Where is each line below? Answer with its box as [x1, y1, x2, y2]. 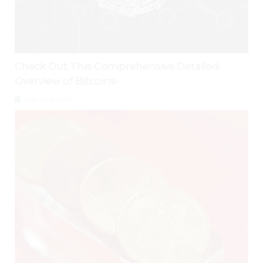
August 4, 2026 [22, 95, 72, 103]
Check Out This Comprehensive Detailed [15, 60, 219, 72]
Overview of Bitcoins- [15, 75, 119, 87]
